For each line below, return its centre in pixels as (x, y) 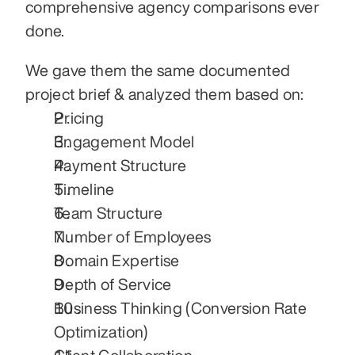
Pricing (79, 118)
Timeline (84, 189)
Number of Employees (133, 237)
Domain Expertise (117, 260)
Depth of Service (113, 284)
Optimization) (101, 332)
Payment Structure (120, 165)
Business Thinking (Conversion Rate (180, 308)
